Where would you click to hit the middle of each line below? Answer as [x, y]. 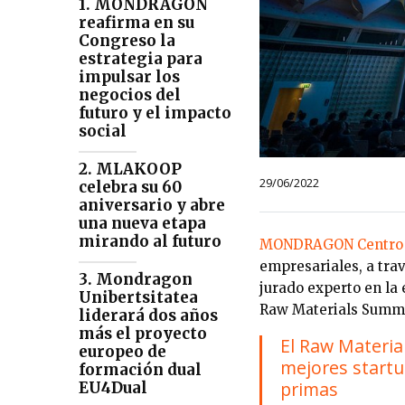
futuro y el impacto [155, 113]
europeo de [122, 351]
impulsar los [129, 76]
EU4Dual [113, 387]
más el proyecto [143, 333]
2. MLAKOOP [130, 169]
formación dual [140, 369]
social [103, 131]
